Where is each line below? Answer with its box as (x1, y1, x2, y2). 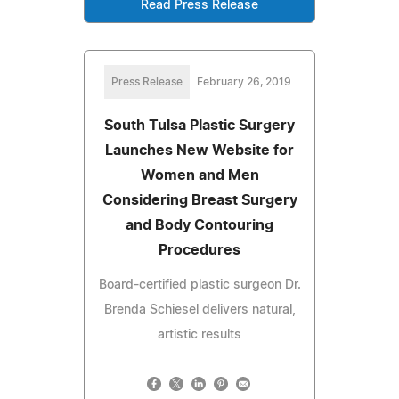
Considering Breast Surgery (102, 192, 297, 208)
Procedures (159, 242, 240, 257)
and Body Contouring (126, 217, 273, 232)
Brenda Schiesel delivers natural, (103, 303, 296, 316)
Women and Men (140, 167, 259, 183)
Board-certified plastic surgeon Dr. (98, 278, 301, 291)
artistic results (158, 328, 241, 341)
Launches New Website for (105, 142, 294, 158)
